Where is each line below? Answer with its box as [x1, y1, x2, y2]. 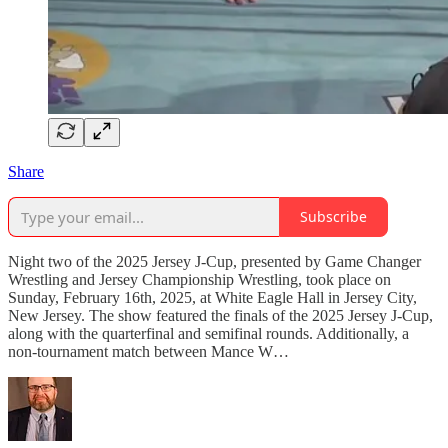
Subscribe [300, 207, 367, 227]
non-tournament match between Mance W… [8, 342, 289, 360]
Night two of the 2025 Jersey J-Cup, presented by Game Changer [8, 252, 421, 270]
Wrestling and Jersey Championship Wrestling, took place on [8, 270, 391, 288]
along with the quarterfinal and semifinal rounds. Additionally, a [8, 324, 409, 342]
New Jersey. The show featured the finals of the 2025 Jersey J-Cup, [8, 306, 433, 324]
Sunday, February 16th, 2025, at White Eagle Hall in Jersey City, [8, 288, 417, 306]
